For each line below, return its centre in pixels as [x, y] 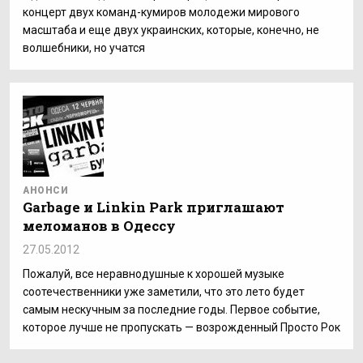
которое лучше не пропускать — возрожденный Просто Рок [181, 327]
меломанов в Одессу [99, 226]
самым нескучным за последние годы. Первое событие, [171, 310]
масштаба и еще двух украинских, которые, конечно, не [171, 30]
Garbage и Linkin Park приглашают [154, 207]
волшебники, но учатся [84, 48]
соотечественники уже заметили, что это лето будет [164, 292]
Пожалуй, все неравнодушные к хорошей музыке [154, 274]
